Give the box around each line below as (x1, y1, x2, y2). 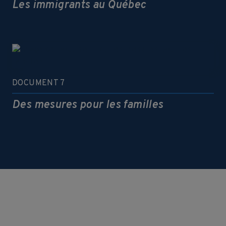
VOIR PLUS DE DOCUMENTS (56, 180, 169, 191)
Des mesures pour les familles (12, 98, 163, 112)
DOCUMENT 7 (12, 78, 65, 88)
